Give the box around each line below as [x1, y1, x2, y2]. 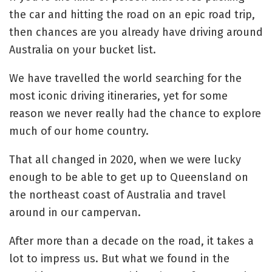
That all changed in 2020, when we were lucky [9, 153, 241, 167]
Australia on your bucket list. [9, 43, 156, 57]
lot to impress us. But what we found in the [9, 252, 229, 266]
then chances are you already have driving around [9, 25, 263, 39]
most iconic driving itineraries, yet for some [9, 89, 228, 103]
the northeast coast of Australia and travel [9, 188, 226, 202]
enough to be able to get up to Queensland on [9, 171, 248, 185]
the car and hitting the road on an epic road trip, [9, 8, 255, 22]
